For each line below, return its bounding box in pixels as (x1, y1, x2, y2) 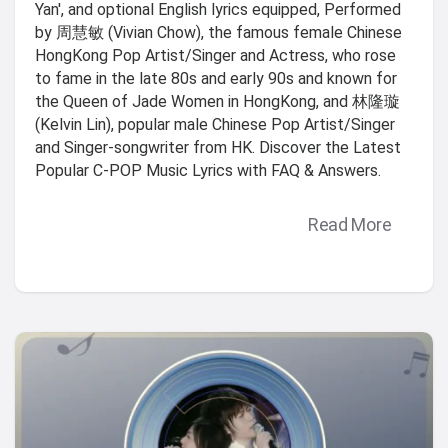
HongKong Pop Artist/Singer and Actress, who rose (35, 45, 396, 65)
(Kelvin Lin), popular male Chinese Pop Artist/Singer (35, 114, 395, 134)
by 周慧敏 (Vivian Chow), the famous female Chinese (35, 22, 402, 42)
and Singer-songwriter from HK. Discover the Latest (35, 137, 401, 157)
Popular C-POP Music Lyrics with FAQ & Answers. (35, 160, 381, 180)
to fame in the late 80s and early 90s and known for (35, 68, 397, 88)
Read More (307, 214, 392, 236)
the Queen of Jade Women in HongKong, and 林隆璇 (35, 91, 400, 111)
